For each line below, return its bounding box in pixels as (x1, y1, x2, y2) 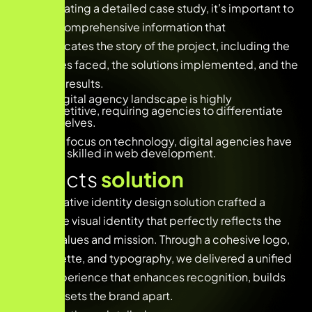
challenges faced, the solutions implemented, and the (14, 56, 298, 72)
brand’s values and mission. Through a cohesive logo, (14, 231, 290, 247)
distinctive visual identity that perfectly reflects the (14, 212, 281, 228)
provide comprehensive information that (14, 19, 226, 34)
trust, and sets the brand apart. (14, 288, 173, 303)
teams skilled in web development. (31, 145, 217, 160)
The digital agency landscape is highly (31, 91, 232, 106)
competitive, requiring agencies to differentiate (31, 102, 283, 118)
